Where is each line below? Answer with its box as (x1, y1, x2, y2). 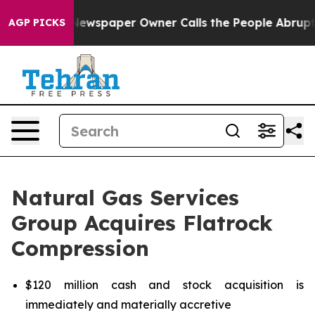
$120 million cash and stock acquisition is (25, 278, 304, 292)
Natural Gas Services (11, 184, 239, 211)
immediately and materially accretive (25, 297, 231, 311)
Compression (11, 235, 149, 262)
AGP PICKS (8, 16, 65, 29)
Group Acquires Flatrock (11, 210, 273, 236)
